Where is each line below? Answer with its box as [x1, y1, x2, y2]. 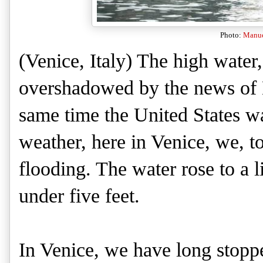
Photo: [220, 31, 243, 40]
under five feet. [19, 185, 145, 207]
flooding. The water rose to [19, 158, 235, 180]
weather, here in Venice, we [19, 131, 239, 153]
